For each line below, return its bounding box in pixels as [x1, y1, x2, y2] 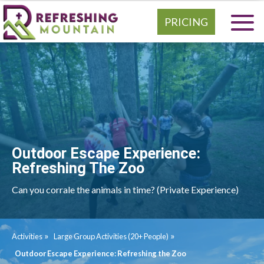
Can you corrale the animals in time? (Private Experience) [12, 183, 239, 195]
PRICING [164, 15, 208, 28]
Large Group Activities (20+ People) [54, 231, 169, 241]
